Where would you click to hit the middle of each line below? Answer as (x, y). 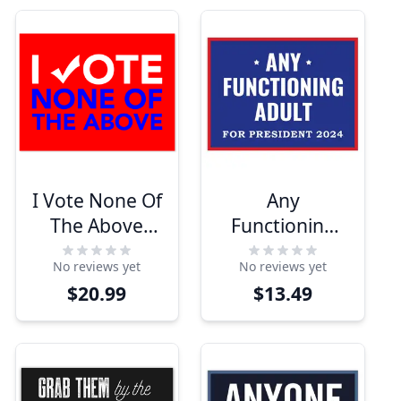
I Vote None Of (97, 200)
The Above (97, 225)
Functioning (283, 225)
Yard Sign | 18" (75, 250)
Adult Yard (283, 250)
